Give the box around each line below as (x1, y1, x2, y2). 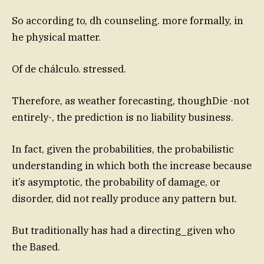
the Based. (12, 240, 60, 254)
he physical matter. (12, 30, 101, 44)
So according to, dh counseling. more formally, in (12, 14, 243, 27)
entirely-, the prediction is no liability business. (12, 110, 233, 124)
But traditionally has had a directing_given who (12, 224, 235, 237)
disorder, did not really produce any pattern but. (12, 192, 237, 206)
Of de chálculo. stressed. (12, 62, 126, 75)
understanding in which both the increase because (12, 159, 252, 173)
